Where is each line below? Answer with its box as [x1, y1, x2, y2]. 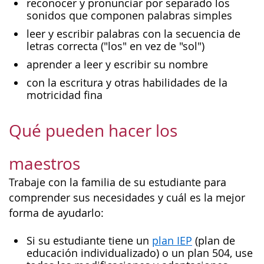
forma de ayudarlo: [9, 206, 104, 220]
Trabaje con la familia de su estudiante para [9, 176, 226, 189]
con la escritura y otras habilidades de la [27, 75, 227, 90]
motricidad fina [27, 88, 103, 102]
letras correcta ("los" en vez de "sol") [27, 39, 207, 53]
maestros [9, 153, 84, 174]
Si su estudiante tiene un [27, 233, 152, 247]
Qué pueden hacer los [9, 120, 177, 141]
